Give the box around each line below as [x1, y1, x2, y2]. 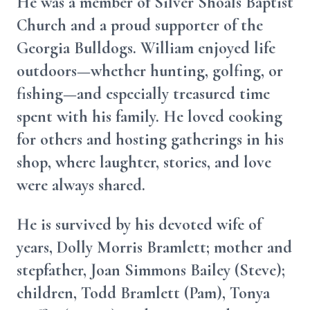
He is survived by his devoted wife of [17, 215, 262, 235]
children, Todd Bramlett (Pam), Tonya [17, 283, 270, 303]
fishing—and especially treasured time [17, 84, 270, 104]
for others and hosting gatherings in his [17, 129, 284, 149]
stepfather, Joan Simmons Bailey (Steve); [17, 260, 285, 280]
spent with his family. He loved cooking [17, 107, 282, 127]
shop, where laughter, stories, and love [17, 152, 271, 172]
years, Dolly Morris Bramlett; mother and [17, 237, 292, 257]
